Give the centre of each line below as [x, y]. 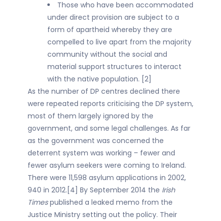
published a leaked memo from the [111, 202]
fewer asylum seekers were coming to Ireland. [107, 165]
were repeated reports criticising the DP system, [110, 104]
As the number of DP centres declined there [104, 91]
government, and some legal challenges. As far [109, 128]
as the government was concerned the [96, 141]
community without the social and [107, 54]
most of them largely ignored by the [91, 116]
